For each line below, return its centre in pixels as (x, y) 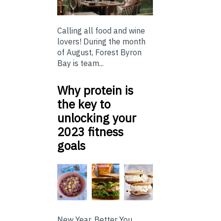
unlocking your (97, 118)
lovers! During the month (101, 41)
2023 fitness (90, 131)
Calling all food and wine (101, 30)
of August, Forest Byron (99, 52)
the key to (84, 104)
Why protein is (95, 90)
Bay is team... (80, 63)
